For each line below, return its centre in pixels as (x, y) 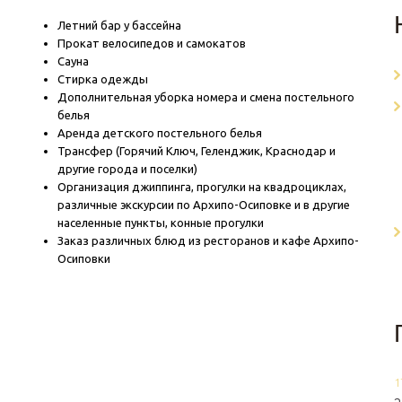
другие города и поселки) (128, 169)
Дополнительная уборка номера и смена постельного (206, 97)
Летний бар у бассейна (120, 25)
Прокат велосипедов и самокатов (152, 43)
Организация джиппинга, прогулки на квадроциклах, (202, 187)
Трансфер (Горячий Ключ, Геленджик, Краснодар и (197, 151)
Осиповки (84, 258)
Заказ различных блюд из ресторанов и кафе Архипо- (209, 240)
